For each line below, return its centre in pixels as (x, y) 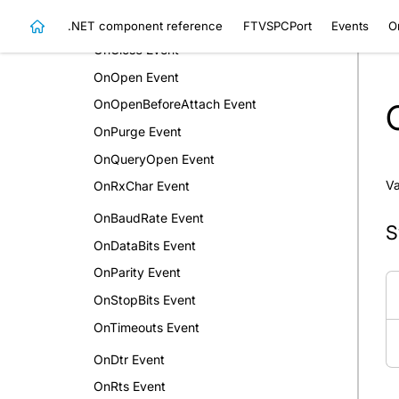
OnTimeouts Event (147, 327)
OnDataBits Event (145, 245)
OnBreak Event (137, 22)
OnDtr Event (129, 359)
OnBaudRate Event (149, 218)
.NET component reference (146, 25)
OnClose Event (136, 50)
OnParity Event (137, 273)
